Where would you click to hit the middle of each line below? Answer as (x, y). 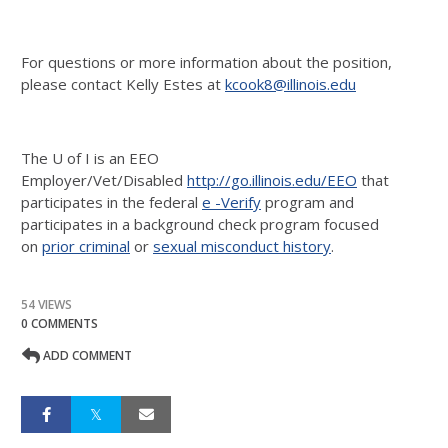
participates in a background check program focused (200, 224)
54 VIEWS (46, 304)
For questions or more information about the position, (206, 62)
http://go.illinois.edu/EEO (272, 180)
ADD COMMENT (86, 355)
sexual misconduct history (242, 246)
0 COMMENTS (59, 323)
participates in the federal (111, 202)
